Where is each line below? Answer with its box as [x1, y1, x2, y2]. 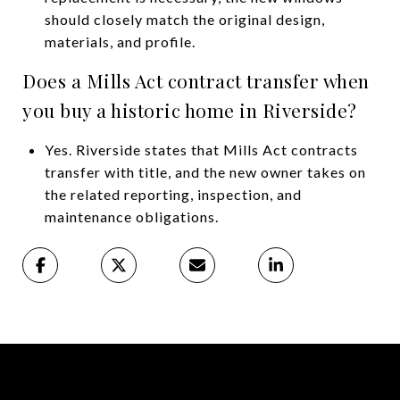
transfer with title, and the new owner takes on [44, 162, 366, 180]
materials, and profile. [44, 32, 196, 50]
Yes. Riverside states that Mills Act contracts [44, 140, 358, 158]
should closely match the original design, [44, 10, 325, 28]
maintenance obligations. [44, 207, 219, 225]
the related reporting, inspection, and [44, 185, 302, 203]
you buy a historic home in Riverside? [22, 96, 357, 122]
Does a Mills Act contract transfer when [22, 67, 370, 93]
